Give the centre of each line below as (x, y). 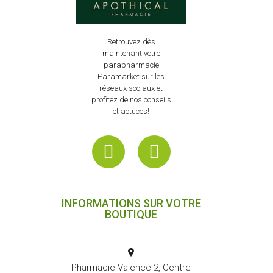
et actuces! (131, 111)
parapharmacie (131, 65)
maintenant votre (131, 53)
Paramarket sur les (131, 76)
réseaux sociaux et (131, 88)
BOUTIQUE (131, 214)
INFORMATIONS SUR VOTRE (131, 203)
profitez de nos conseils (131, 99)
